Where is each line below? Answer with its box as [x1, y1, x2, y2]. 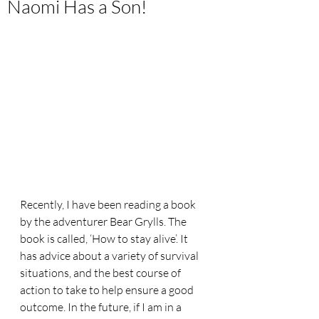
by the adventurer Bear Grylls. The [20, 214, 189, 229]
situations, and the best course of [20, 266, 183, 280]
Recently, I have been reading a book [20, 197, 198, 211]
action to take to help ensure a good [20, 283, 196, 297]
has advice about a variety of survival [20, 249, 201, 263]
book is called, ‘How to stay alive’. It [20, 231, 190, 246]
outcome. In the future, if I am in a [20, 300, 184, 314]
